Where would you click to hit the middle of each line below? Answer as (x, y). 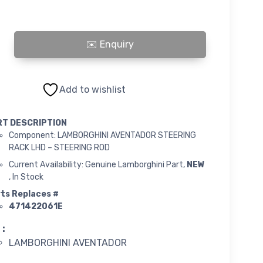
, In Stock (26, 177)
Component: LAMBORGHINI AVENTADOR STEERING (102, 135)
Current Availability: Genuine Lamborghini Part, (97, 164)
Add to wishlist (93, 89)
